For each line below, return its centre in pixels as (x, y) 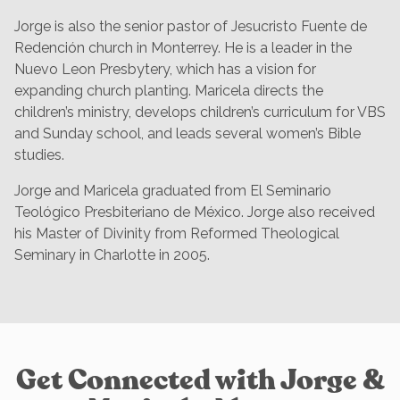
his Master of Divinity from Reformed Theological (177, 233)
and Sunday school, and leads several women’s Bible (187, 133)
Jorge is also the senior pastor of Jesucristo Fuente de (191, 26)
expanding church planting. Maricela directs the (169, 90)
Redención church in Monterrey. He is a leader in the (183, 47)
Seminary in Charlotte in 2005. (112, 254)
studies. (39, 154)
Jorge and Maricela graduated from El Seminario (173, 190)
